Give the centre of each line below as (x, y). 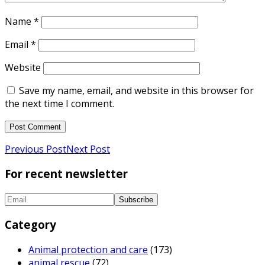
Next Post (88, 149)
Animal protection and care (88, 249)
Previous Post (35, 149)
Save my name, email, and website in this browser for (136, 90)
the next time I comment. (59, 103)
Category (30, 224)
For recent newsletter (66, 174)
